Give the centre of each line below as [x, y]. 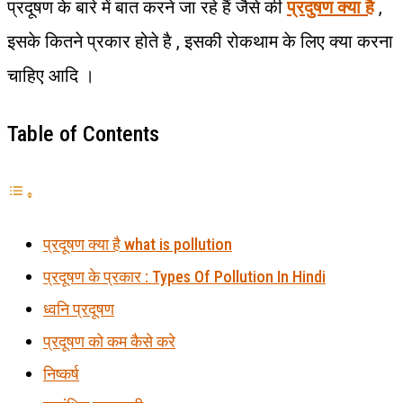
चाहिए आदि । [51, 76]
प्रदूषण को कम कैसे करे [109, 342]
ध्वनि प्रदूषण [79, 309]
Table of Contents [83, 134]
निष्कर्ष [61, 374]
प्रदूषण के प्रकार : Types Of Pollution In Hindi [184, 277]
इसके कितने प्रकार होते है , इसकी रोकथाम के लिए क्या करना [200, 42]
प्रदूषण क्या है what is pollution [138, 245]
